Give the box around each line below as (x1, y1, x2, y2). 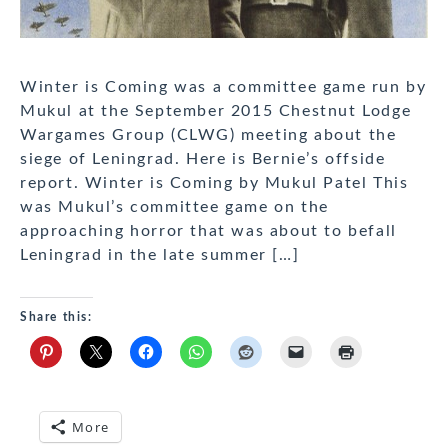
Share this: (20, 311, 93, 324)
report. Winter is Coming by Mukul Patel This (20, 175, 409, 192)
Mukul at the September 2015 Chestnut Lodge (20, 103, 412, 120)
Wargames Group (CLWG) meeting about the (20, 127, 397, 144)
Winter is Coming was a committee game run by (20, 79, 427, 96)
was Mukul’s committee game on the (20, 199, 329, 216)
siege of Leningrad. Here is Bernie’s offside (20, 151, 386, 168)
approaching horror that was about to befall (20, 223, 397, 240)
